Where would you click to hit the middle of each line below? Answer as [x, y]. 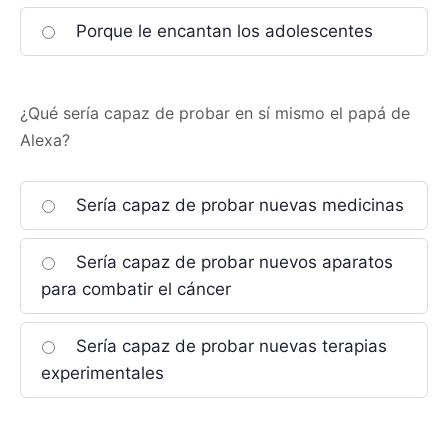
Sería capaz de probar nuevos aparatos [232, 262]
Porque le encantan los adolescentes [222, 31]
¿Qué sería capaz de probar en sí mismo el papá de [215, 113]
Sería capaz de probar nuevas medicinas [237, 205]
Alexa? [45, 140]
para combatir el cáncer [136, 289]
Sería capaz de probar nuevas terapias [229, 346]
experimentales [102, 373]
